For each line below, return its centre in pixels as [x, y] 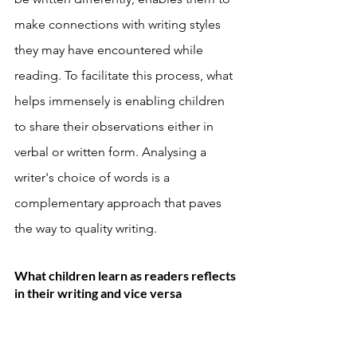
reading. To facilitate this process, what [125, 76]
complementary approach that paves [120, 203]
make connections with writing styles [119, 25]
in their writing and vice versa [99, 293]
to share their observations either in [116, 127]
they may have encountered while [110, 50]
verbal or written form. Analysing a [112, 152]
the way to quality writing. [87, 229]
